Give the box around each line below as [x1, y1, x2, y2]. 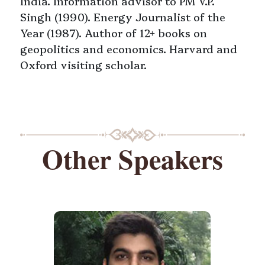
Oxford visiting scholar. [20, 57, 147, 72]
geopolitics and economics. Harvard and [20, 41, 238, 56]
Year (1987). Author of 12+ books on [20, 25, 208, 40]
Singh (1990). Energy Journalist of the [20, 9, 226, 24]
